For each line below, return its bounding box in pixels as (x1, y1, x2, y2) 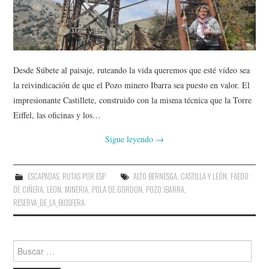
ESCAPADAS (27, 171, 59, 183)
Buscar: (13, 240, 38, 252)
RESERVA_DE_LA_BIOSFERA (13, 197, 85, 209)
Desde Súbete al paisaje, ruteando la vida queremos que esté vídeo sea (13, 64, 250, 76)
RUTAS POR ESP (62, 171, 106, 183)
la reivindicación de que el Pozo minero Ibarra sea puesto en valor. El (13, 79, 250, 91)
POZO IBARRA (146, 184, 185, 196)
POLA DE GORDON (92, 184, 143, 196)
